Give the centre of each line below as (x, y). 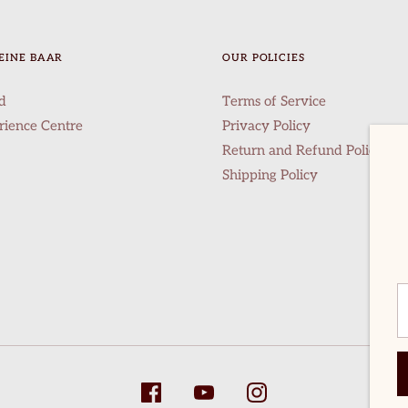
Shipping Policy (270, 175)
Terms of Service (274, 102)
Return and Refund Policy (303, 151)
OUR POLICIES (264, 58)
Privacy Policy (266, 126)
